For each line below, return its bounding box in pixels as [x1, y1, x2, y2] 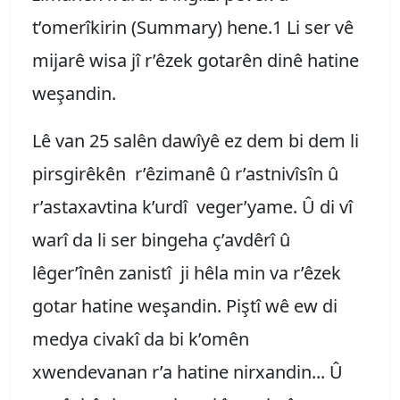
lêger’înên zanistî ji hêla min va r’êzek [32, 260, 341, 285]
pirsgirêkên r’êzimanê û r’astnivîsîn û [32, 161, 338, 186]
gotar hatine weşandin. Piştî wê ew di [32, 293, 337, 318]
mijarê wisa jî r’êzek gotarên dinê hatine [32, 47, 359, 72]
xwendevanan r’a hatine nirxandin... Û [32, 359, 343, 384]
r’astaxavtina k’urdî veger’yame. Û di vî [32, 194, 353, 219]
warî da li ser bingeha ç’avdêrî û [32, 227, 290, 252]
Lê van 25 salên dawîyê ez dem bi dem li [32, 128, 359, 153]
